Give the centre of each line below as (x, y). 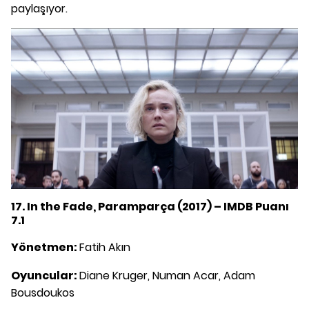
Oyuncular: (45, 276)
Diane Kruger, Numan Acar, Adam (167, 276)
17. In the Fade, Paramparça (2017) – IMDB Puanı (150, 207)
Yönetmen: (45, 248)
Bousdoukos (43, 293)
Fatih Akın (105, 248)
